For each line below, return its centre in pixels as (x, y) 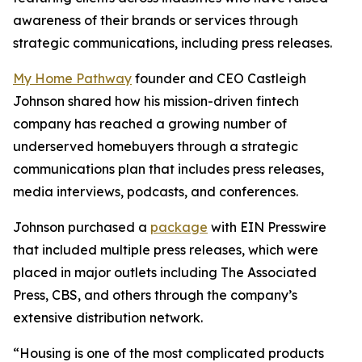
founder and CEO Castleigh (219, 79)
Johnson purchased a (82, 227)
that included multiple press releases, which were (166, 250)
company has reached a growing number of (150, 124)
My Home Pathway (72, 79)
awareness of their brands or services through (156, 21)
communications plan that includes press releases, (168, 169)
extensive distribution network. (108, 318)
